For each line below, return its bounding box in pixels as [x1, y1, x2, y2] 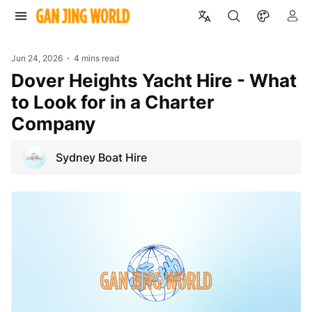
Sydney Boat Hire [56, 150, 147, 164]
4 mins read [74, 53, 120, 63]
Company [11, 112, 95, 134]
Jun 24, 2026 [11, 53, 63, 63]
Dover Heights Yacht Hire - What [11, 69, 24, 91]
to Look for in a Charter [11, 91, 214, 113]
